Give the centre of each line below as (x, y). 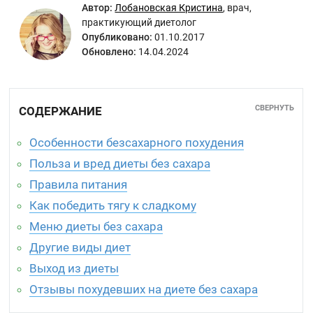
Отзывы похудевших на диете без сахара (144, 289)
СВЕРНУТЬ (274, 108)
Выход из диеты (74, 268)
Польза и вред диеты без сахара (120, 163)
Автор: (97, 8)
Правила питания (79, 184)
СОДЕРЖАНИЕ (61, 111)
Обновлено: (109, 52)
